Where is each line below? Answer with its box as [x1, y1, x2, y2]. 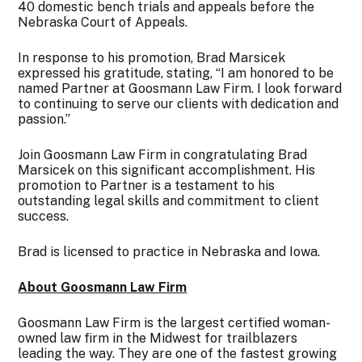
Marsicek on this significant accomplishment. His [18, 162, 316, 179]
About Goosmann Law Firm [18, 280, 187, 296]
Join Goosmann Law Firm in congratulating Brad [18, 147, 308, 163]
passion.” [18, 112, 71, 128]
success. [18, 208, 69, 225]
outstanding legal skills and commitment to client [18, 193, 320, 209]
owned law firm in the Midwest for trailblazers [18, 330, 298, 347]
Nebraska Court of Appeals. [18, 15, 188, 31]
